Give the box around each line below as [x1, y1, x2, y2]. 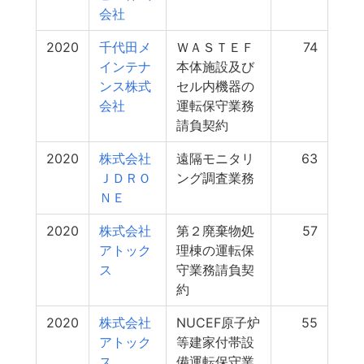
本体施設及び [176, 58, 254, 75]
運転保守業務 [176, 97, 254, 114]
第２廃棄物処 [176, 223, 254, 239]
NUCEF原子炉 [176, 314, 260, 331]
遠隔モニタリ [176, 150, 254, 167]
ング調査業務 [176, 170, 254, 186]
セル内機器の [176, 78, 254, 94]
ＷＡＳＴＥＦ [176, 39, 254, 55]
